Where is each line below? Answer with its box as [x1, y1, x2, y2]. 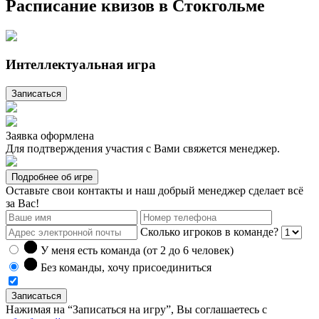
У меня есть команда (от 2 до [41, 244, 183, 257]
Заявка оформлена [6, 130, 94, 142]
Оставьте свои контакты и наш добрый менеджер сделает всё [6, 184, 303, 197]
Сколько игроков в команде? [140, 226, 278, 239]
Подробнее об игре [11, 172, 93, 183]
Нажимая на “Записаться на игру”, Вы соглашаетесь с [6, 303, 267, 316]
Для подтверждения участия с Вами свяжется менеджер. [6, 142, 280, 155]
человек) [189, 244, 234, 257]
